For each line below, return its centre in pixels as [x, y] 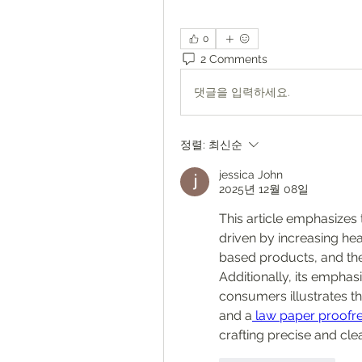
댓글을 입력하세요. [242, 92]
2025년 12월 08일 [264, 189]
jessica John [251, 175]
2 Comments [234, 59]
